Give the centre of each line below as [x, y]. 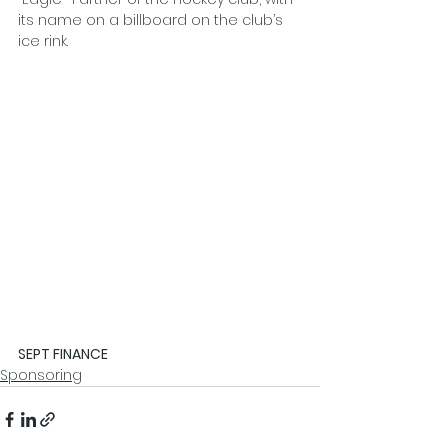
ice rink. [43, 41]
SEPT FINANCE [63, 353]
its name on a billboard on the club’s [152, 20]
